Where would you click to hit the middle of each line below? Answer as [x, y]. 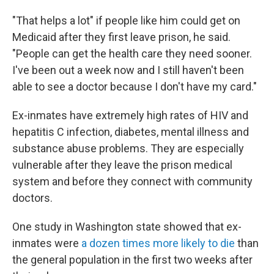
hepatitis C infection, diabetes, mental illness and [131, 132]
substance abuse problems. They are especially [128, 148]
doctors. [32, 198]
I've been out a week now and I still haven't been [128, 70]
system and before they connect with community [132, 181]
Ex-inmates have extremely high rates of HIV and [130, 115]
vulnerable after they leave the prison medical [122, 165]
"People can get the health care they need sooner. [132, 54]
